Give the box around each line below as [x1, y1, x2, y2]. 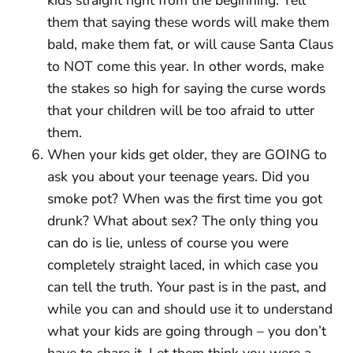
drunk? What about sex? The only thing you [47, 210, 318, 230]
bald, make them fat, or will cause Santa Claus [47, 34, 333, 54]
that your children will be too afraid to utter [47, 100, 314, 120]
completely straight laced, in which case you [47, 255, 318, 274]
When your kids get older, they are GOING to [47, 144, 327, 164]
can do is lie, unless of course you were [47, 232, 288, 252]
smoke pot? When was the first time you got [47, 188, 322, 208]
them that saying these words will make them [47, 12, 329, 32]
